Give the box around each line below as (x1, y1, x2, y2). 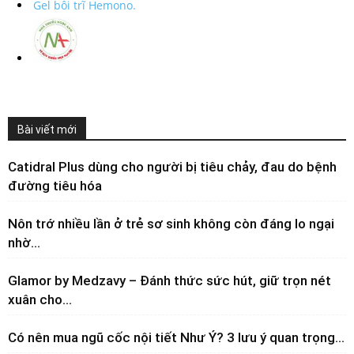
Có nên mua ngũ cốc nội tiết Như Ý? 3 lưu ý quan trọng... (8, 329, 345, 345)
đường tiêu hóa (8, 177, 102, 194)
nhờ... (8, 234, 40, 250)
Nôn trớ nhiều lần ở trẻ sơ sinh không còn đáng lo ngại (8, 215, 334, 232)
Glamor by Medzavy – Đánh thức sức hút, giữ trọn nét (8, 272, 331, 288)
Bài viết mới (17, 122, 77, 136)
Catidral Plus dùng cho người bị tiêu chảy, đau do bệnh (8, 158, 337, 175)
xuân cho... (8, 291, 72, 307)
